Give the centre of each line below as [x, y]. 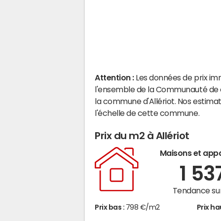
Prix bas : [110, 207]
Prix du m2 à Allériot [142, 136]
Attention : [115, 77]
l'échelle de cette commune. [147, 113]
